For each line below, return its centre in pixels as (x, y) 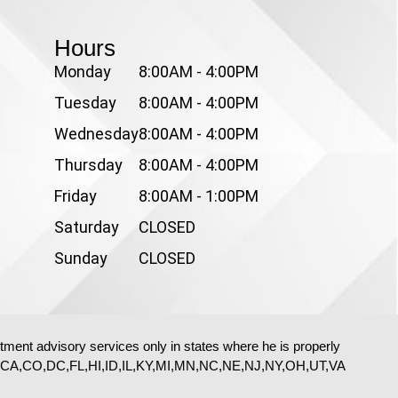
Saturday (86, 227)
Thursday (88, 165)
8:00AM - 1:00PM (198, 196)
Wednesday (96, 134)
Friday (75, 196)
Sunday (80, 258)
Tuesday (85, 103)
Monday (82, 72)
